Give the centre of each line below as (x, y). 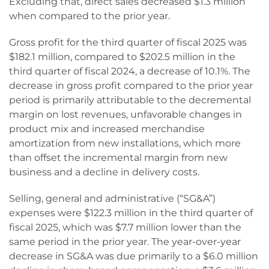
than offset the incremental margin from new (118, 158)
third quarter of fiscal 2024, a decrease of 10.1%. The (130, 71)
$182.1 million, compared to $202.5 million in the (122, 57)
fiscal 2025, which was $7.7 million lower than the (125, 227)
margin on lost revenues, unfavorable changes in (125, 114)
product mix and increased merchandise (107, 129)
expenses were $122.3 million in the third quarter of (131, 213)
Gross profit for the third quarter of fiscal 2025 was (128, 42)
